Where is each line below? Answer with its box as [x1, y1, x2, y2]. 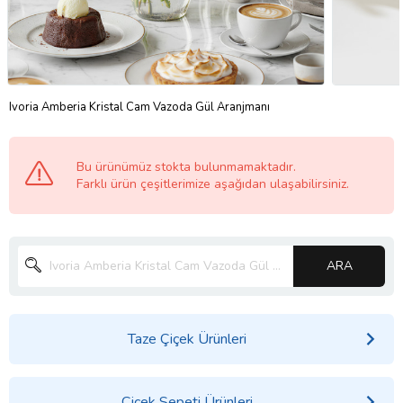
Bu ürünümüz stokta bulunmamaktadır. [76, 157, 296, 175]
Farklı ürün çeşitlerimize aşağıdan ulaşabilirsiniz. [76, 175, 349, 193]
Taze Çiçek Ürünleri [127, 328, 246, 349]
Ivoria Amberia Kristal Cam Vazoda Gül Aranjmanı [9, 98, 270, 115]
